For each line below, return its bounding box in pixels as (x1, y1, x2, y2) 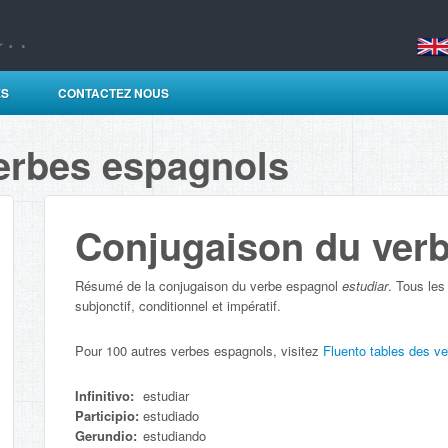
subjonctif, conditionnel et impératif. (75, 296, 281, 315)
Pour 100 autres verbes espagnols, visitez (75, 341, 323, 360)
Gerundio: (75, 426, 137, 445)
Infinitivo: (75, 386, 134, 405)
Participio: (75, 406, 139, 425)
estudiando (143, 426, 206, 445)
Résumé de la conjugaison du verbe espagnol (75, 276, 342, 295)
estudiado (143, 406, 199, 425)
